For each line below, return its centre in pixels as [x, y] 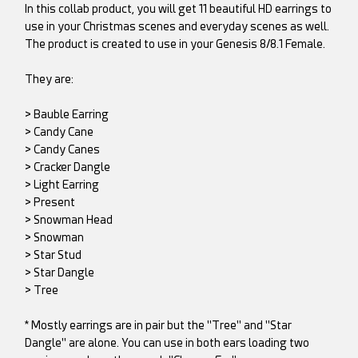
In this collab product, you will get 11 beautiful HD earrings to [179, 8]
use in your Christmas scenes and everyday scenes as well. [177, 26]
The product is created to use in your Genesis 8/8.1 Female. [175, 44]
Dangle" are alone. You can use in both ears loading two [167, 342]
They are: [50, 79]
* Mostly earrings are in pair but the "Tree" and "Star [159, 325]
